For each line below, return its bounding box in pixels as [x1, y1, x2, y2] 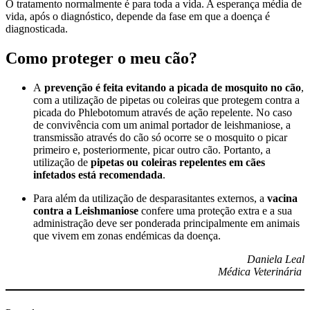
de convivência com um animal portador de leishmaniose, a [33, 118, 291, 131]
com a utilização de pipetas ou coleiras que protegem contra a [33, 93, 300, 106]
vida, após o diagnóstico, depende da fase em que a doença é [6, 10, 270, 22]
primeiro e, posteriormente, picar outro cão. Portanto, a [33, 143, 271, 156]
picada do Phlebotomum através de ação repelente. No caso [33, 106, 292, 118]
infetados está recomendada [33, 168, 163, 181]
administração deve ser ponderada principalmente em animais [33, 217, 300, 229]
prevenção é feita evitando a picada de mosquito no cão [42, 81, 301, 93]
